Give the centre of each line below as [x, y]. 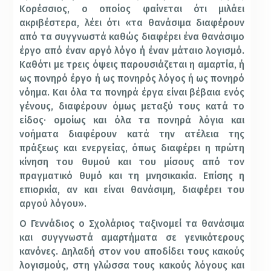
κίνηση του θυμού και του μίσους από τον [132, 162]
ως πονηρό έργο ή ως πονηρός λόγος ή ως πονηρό [132, 79]
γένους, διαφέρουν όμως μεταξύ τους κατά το [132, 106]
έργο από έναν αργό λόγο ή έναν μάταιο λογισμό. [132, 51]
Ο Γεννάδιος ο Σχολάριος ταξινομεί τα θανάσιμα [132, 224]
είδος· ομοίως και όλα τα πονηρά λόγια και [132, 120]
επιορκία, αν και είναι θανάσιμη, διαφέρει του [132, 190]
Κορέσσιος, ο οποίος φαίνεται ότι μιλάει [132, 9]
